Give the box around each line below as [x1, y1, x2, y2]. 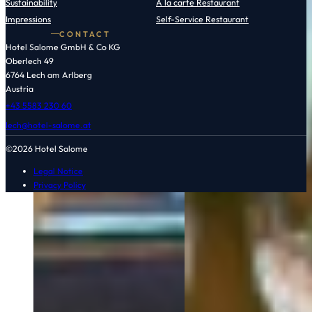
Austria [6, 83, 33, 94]
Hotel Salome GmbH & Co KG [6, 41, 120, 52]
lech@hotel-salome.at [6, 119, 91, 130]
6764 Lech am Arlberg [6, 69, 92, 80]
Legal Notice [33, 166, 83, 177]
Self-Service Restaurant [156, 13, 249, 24]
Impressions [6, 13, 51, 24]
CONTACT [58, 29, 111, 39]
